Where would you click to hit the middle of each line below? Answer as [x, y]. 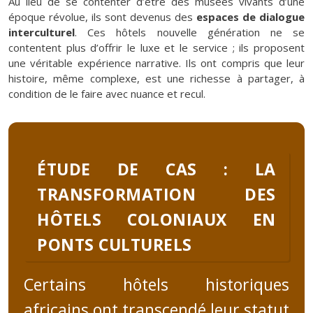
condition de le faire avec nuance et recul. [107, 94]
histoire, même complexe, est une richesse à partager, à [156, 79]
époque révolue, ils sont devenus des [102, 17]
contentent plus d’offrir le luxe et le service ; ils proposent [156, 48]
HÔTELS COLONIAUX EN [156, 219]
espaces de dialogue [250, 17]
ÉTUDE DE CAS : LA [156, 169]
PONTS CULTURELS [115, 244]
